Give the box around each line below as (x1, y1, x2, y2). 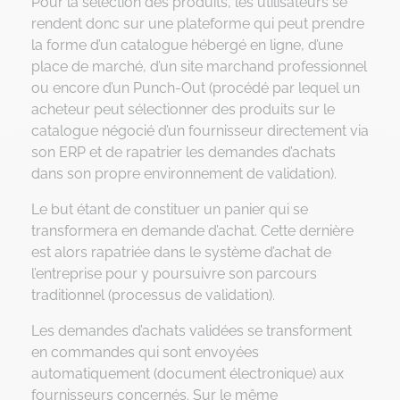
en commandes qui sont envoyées (31, 343, 259, 361)
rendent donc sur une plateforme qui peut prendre (31, 14, 364, 32)
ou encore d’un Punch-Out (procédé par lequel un (31, 79, 360, 96)
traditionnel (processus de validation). (31, 286, 275, 304)
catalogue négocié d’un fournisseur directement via (31, 121, 369, 139)
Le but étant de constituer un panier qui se (31, 200, 308, 218)
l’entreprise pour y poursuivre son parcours (31, 264, 317, 282)
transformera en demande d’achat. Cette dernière (31, 221, 354, 239)
